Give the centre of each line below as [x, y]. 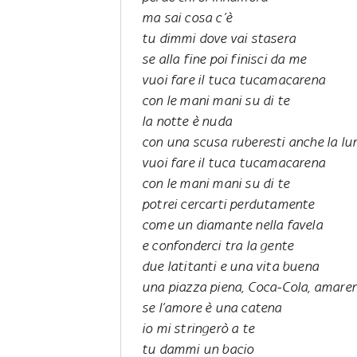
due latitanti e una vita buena [230, 266]
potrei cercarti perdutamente [228, 204]
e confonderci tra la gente [218, 245]
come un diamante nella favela [232, 224]
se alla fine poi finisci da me [224, 59]
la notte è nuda [187, 121]
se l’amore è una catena [212, 307]
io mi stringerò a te [198, 328]
